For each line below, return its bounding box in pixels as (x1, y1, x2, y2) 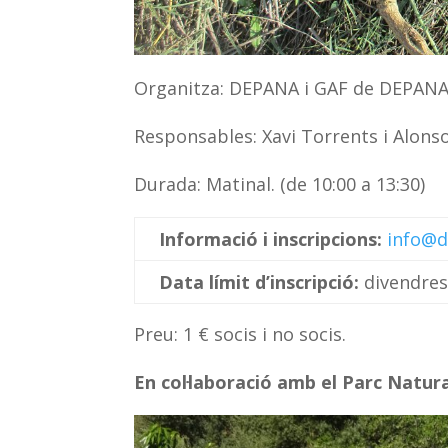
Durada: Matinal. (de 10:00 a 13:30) (134, 172, 426, 197)
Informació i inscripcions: (159, 227, 388, 252)
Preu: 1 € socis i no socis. (134, 322, 347, 347)
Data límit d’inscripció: (159, 270, 365, 295)
